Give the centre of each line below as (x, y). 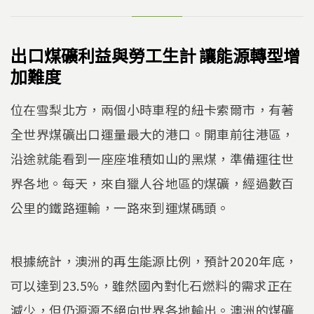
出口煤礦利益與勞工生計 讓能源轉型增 (155, 55)
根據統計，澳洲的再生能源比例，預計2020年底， (154, 260)
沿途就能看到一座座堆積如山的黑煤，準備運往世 (152, 159)
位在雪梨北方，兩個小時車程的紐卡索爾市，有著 (152, 110)
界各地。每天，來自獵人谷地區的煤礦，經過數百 (152, 183)
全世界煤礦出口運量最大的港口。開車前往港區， (152, 134)
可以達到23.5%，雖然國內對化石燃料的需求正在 (152, 285)
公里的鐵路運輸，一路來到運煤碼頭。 (120, 208)
